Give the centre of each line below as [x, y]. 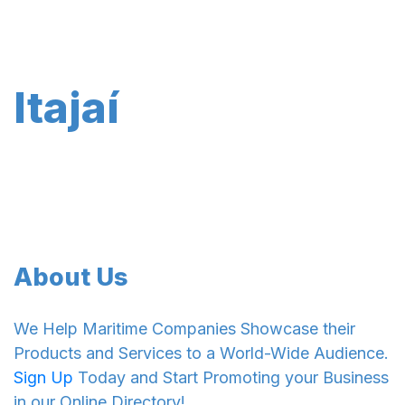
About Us [71, 277]
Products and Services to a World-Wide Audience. [201, 353]
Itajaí [66, 107]
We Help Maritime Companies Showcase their [184, 328]
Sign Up [43, 377]
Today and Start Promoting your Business [231, 377]
